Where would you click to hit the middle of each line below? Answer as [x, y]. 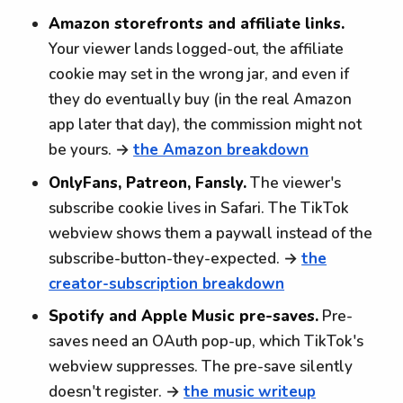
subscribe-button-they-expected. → [175, 258]
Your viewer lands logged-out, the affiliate [197, 49]
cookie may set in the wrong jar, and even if [199, 75]
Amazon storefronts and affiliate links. [197, 24]
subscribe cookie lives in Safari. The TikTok [199, 208]
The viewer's [294, 183]
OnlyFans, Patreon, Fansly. [148, 183]
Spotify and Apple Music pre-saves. [184, 317]
